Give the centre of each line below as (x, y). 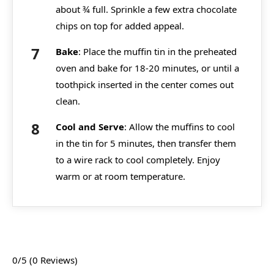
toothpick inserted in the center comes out (145, 85)
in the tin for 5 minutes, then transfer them (146, 143)
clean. (68, 101)
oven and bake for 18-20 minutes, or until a (147, 68)
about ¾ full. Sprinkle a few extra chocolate (146, 9)
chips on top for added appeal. (120, 26)
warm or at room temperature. (120, 176)
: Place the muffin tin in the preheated (157, 52)
